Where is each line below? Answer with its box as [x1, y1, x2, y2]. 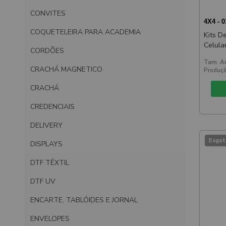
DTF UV [30, 176, 55, 186]
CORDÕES [30, 45, 64, 55]
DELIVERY [30, 120, 63, 130]
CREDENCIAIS [30, 101, 75, 111]
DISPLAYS [30, 139, 63, 149]
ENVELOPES [30, 213, 70, 223]
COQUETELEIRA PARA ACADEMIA [30, 27, 141, 37]
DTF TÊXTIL [30, 157, 69, 167]
